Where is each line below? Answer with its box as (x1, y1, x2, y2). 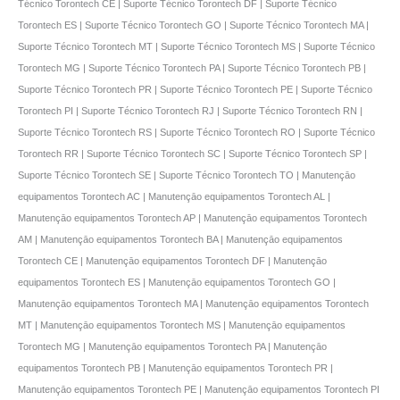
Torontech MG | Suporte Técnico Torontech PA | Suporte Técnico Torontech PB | (18, 62, 366, 73)
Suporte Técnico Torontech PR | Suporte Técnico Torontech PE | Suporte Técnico (18, 83, 372, 95)
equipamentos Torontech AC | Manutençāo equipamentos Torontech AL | (18, 190, 330, 202)
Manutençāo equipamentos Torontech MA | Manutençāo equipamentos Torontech (18, 297, 369, 309)
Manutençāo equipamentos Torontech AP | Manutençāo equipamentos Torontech (18, 212, 367, 223)
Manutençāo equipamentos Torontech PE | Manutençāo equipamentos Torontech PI (18, 383, 379, 395)
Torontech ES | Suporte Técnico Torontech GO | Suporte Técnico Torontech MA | (18, 19, 369, 30)
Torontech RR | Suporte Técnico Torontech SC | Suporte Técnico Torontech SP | (18, 147, 367, 159)
